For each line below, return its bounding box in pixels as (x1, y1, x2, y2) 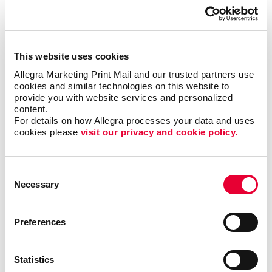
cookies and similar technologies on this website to (14, 80, 229, 91)
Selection (4, 181, 41, 192)
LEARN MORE (113, 148, 159, 155)
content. (14, 103, 48, 114)
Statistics (14, 254, 54, 265)
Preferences (14, 216, 66, 227)
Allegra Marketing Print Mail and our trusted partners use (14, 69, 254, 80)
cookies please (14, 126, 81, 137)
